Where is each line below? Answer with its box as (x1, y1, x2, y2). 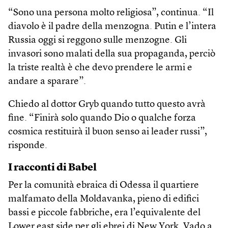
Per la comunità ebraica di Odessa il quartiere (8, 180, 199, 190)
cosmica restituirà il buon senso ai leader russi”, (8, 127, 207, 137)
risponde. (8, 140, 47, 151)
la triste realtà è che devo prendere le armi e (8, 63, 192, 73)
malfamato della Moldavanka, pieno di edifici (8, 194, 199, 204)
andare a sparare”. (8, 76, 86, 87)
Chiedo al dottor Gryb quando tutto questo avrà (8, 99, 206, 109)
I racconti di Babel (8, 162, 97, 173)
